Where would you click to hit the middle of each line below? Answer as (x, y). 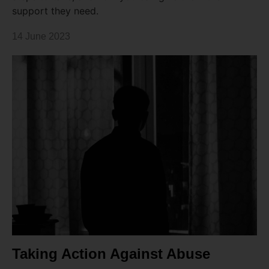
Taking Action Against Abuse (111, 254)
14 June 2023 (41, 37)
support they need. (55, 11)
